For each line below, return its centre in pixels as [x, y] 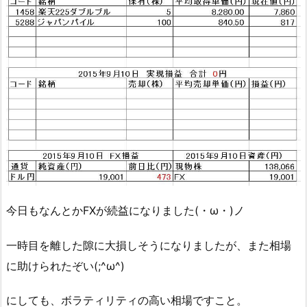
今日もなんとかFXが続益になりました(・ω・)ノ [125, 210]
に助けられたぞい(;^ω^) [65, 266]
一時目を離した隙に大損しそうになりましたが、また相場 [149, 245]
